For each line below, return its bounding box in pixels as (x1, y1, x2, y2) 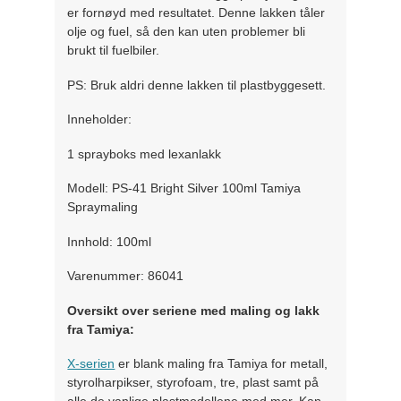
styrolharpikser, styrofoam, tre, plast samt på (67, 375, 320, 390)
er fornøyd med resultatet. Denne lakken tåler (67, 5, 326, 21)
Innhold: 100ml (67, 234, 152, 249)
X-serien (67, 356, 115, 371)
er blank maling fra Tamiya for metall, (115, 356, 328, 371)
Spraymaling (67, 200, 139, 215)
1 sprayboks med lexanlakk (67, 146, 222, 161)
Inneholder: (67, 112, 132, 127)
